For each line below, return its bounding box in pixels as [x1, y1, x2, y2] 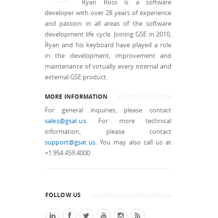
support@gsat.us [45, 138, 95, 147]
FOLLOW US [45, 191, 81, 199]
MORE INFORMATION [45, 92, 108, 101]
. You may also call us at [95, 138, 171, 147]
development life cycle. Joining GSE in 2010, [45, 30, 171, 39]
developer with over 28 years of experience [45, 9, 171, 18]
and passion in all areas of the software [45, 19, 171, 28]
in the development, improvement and [45, 52, 171, 60]
